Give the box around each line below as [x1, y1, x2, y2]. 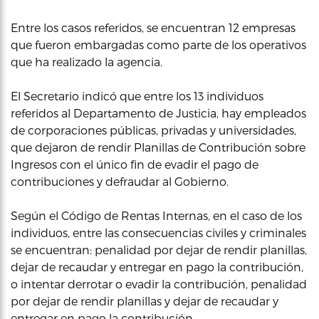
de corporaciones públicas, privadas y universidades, [11, 123, 296, 137]
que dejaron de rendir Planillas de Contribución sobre [11, 140, 305, 154]
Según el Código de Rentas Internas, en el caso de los [11, 209, 302, 222]
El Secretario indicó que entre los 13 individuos [11, 89, 263, 103]
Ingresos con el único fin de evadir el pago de [11, 157, 258, 171]
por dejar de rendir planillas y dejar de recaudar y [11, 294, 278, 308]
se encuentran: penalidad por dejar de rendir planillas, [11, 243, 307, 256]
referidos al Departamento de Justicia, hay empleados [11, 106, 306, 120]
